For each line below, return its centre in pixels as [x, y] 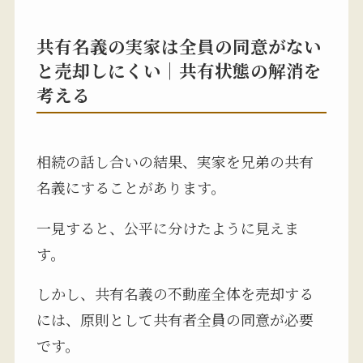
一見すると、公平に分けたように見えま [167, 227]
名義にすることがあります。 [130, 187]
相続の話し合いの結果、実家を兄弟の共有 [175, 161]
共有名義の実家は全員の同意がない [179, 46]
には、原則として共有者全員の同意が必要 [175, 320]
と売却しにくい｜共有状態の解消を [179, 70]
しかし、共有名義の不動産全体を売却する [175, 294]
